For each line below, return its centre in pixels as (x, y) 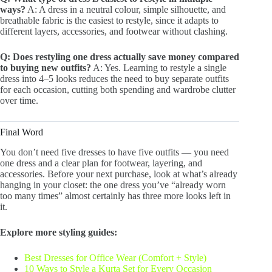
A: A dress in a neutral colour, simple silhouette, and (126, 9)
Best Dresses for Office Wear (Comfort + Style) (115, 257)
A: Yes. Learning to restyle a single (159, 67)
